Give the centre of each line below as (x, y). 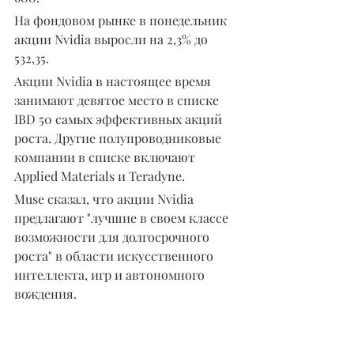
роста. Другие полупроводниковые (119, 137)
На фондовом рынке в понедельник (122, 20)
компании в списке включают (106, 156)
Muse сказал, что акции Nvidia (105, 198)
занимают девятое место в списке (118, 100)
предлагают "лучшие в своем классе (123, 217)
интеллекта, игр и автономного (111, 274)
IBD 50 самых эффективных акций (120, 119)
